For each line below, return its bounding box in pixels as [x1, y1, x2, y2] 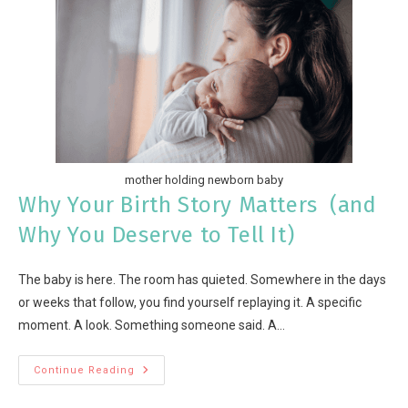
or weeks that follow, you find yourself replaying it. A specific [18, 294, 362, 310]
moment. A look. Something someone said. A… [18, 317, 285, 332]
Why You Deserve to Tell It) [18, 221, 295, 248]
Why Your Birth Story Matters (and [18, 191, 377, 218]
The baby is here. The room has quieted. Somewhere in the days [18, 271, 386, 287]
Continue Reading [34, 363, 135, 376]
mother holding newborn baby [124, 172, 283, 187]
